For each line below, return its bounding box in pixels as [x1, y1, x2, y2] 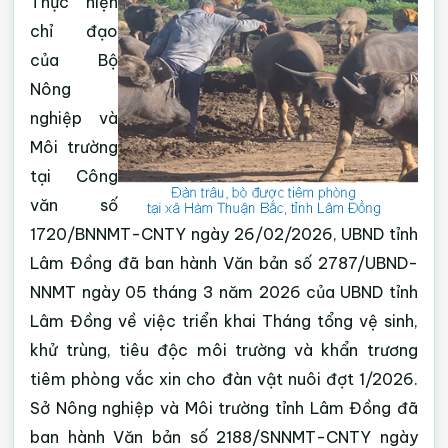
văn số [30, 195, 118, 215]
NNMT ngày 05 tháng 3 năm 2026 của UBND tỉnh [30, 282, 418, 302]
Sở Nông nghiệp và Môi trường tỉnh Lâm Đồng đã [30, 398, 418, 418]
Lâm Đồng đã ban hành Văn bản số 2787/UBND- [30, 253, 418, 273]
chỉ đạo [30, 21, 118, 41]
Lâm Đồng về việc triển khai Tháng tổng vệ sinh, [30, 311, 418, 331]
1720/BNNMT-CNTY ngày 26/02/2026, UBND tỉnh [30, 224, 418, 244]
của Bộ [30, 50, 118, 70]
